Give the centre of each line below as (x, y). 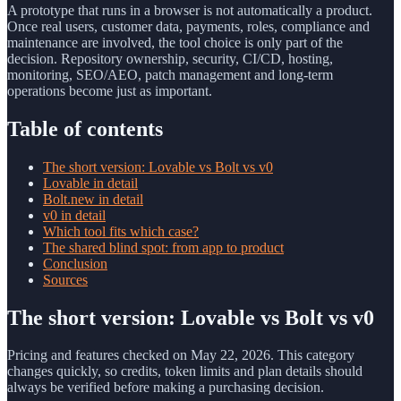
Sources (65, 279)
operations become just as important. (110, 90)
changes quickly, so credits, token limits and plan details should (185, 371)
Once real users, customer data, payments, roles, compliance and (188, 26)
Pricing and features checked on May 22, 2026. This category (181, 355)
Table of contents (85, 128)
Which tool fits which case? (121, 231)
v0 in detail (74, 215)
